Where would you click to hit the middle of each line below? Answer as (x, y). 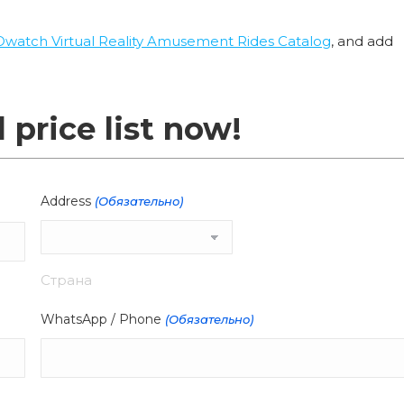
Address (66, 201)
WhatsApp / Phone (101, 319)
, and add (362, 41)
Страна (67, 280)
